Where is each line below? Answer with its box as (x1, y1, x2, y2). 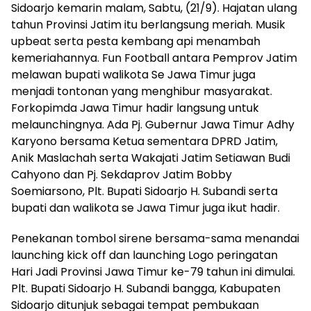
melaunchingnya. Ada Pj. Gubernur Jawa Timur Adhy (11, 116, 294, 133)
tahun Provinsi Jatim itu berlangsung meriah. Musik (11, 16, 285, 33)
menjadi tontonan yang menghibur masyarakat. (11, 83, 272, 99)
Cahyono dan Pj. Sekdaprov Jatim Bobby (11, 166, 232, 183)
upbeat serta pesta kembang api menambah (11, 33, 260, 49)
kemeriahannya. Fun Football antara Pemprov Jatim (11, 49, 297, 66)
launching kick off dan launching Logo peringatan (11, 246, 278, 263)
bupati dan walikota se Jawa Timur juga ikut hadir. (11, 199, 280, 216)
